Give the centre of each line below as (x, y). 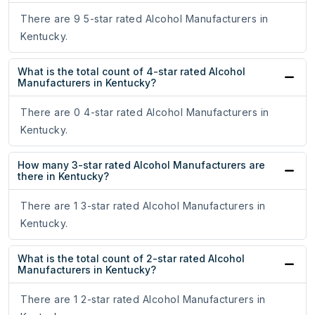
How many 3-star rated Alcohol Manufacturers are (141, 165)
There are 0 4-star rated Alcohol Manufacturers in (145, 112)
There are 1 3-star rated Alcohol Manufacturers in (143, 206)
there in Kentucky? (63, 176)
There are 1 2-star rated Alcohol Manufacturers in (143, 300)
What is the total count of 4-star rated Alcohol (131, 72)
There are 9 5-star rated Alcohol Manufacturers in (144, 19)
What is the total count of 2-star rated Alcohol (131, 259)
